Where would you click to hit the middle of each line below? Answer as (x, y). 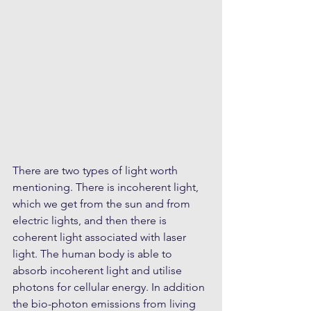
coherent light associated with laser (101, 237)
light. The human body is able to (94, 254)
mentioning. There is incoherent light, (107, 187)
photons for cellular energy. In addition (110, 287)
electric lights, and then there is (91, 221)
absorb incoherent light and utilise (99, 271)
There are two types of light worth (96, 171)
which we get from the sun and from (103, 204)
